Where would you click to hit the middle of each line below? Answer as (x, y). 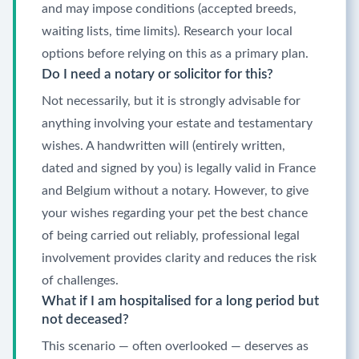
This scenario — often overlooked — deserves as (175, 346)
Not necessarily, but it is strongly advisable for (171, 101)
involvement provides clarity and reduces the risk (179, 258)
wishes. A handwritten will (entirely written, (163, 146)
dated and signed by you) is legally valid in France (179, 168)
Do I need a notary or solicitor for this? (157, 74)
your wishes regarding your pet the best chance (175, 213)
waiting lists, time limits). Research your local (167, 31)
